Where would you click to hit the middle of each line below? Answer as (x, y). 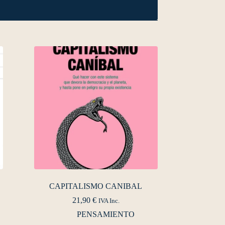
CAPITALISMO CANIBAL (96, 186)
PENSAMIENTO (106, 214)
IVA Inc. (109, 201)
